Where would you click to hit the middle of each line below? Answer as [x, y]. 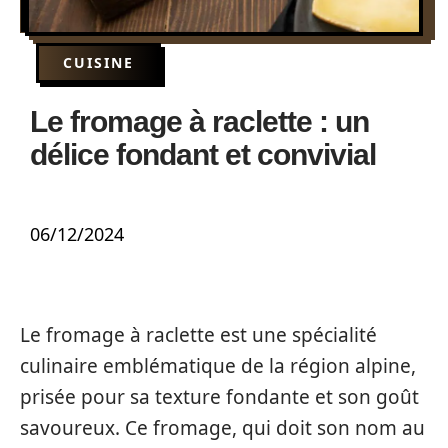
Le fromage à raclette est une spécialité [198, 335]
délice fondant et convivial [203, 154]
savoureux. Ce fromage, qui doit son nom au [222, 428]
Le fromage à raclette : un [199, 121]
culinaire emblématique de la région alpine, [218, 366]
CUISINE [98, 62]
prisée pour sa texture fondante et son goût [219, 397]
